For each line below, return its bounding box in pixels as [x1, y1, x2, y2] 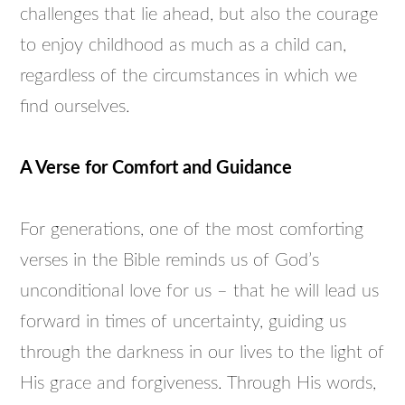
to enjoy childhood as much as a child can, [20, 36, 347, 54]
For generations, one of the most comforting [20, 221, 364, 239]
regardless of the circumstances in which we [20, 67, 358, 85]
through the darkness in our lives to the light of [20, 344, 385, 362]
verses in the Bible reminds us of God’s [20, 251, 320, 269]
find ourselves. [20, 98, 131, 116]
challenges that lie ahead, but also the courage [20, 5, 379, 24]
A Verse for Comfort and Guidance [20, 159, 293, 177]
